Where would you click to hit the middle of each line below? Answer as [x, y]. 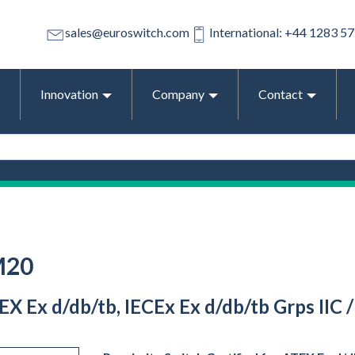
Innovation [69, 94]
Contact [281, 94]
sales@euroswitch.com [127, 32]
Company [178, 94]
